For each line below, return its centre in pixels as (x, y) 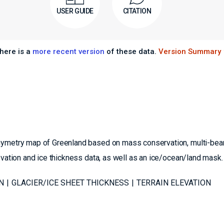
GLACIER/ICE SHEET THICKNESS (70, 183)
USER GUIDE (75, 11)
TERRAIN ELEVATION (174, 183)
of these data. (131, 51)
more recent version (68, 51)
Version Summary (189, 51)
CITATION (137, 11)
